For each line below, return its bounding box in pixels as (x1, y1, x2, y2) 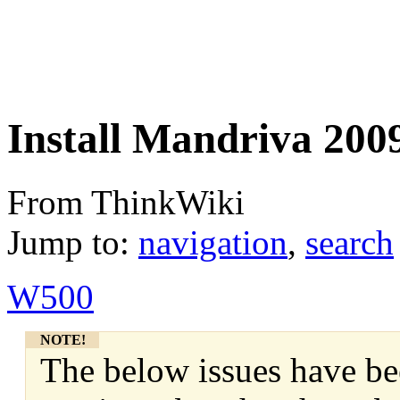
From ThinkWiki (7, 182, 245, 221)
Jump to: (7, 222, 138, 262)
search (305, 222, 394, 262)
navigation (138, 222, 287, 262)
